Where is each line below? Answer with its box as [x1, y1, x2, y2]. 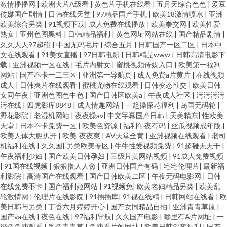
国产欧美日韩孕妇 [48, 152, 106, 160]
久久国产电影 [116, 212, 160, 221]
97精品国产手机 [96, 10, 148, 18]
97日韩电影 [83, 50, 121, 59]
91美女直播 [41, 50, 79, 59]
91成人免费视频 [173, 152, 223, 160]
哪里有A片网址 [164, 212, 213, 221]
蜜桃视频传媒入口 [116, 60, 174, 69]
